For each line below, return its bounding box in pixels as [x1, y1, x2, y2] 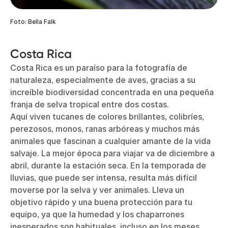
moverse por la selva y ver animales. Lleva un [10, 185, 184, 195]
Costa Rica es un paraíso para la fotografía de [10, 63, 187, 73]
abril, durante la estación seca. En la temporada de [10, 160, 206, 171]
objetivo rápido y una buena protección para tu [10, 197, 192, 208]
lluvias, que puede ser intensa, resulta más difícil [10, 173, 197, 183]
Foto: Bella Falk [10, 18, 56, 26]
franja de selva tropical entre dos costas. [10, 99, 169, 110]
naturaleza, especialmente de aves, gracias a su [10, 75, 195, 85]
